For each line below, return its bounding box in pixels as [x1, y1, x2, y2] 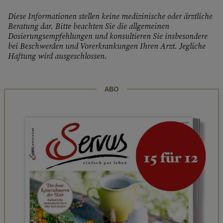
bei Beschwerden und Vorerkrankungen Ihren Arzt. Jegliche [8, 40, 206, 52]
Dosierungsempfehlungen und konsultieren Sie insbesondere [8, 30, 208, 42]
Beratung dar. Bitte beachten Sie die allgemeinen [8, 20, 169, 32]
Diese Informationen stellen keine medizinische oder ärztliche [8, 10, 213, 22]
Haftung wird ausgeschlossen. [8, 50, 107, 62]
